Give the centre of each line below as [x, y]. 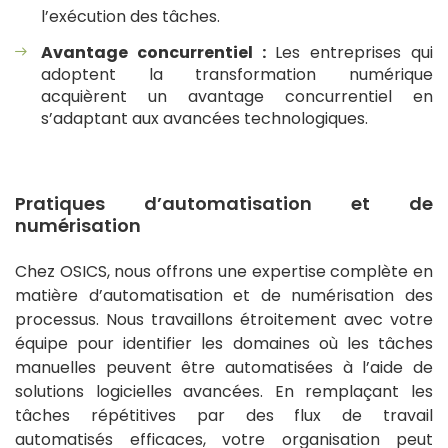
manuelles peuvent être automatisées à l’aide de [224, 368]
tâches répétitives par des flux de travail [224, 416]
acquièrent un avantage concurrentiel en [237, 97]
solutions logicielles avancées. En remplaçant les [224, 392]
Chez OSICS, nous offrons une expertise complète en [224, 272]
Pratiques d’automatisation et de [224, 204]
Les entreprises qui [349, 53]
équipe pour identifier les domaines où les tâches [224, 344]
